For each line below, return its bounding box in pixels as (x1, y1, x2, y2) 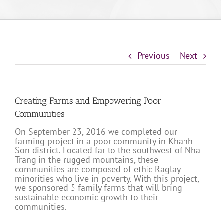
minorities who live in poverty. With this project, (15, 173, 199, 184)
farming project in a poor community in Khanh (15, 135, 193, 147)
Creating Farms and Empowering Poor (15, 95, 161, 107)
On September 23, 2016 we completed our (15, 126, 177, 138)
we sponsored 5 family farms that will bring (15, 182, 182, 194)
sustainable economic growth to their (15, 191, 158, 203)
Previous (137, 50, 170, 62)
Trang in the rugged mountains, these (15, 154, 158, 166)
